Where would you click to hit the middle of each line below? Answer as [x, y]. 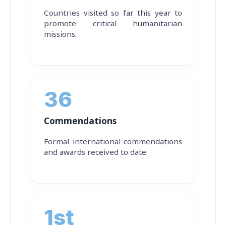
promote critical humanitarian [113, 23]
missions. [60, 34]
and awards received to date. [96, 152]
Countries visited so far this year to [113, 13]
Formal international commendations [113, 142]
